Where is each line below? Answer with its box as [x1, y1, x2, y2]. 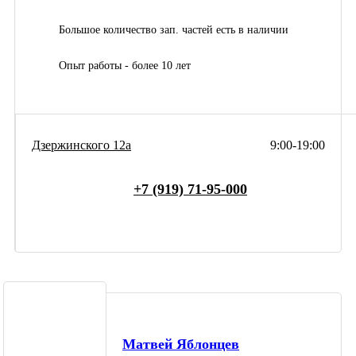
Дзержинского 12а [32, 137, 131, 152]
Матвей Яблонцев [122, 336, 239, 353]
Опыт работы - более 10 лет [59, 59, 191, 72]
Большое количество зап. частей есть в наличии [59, 23, 288, 36]
